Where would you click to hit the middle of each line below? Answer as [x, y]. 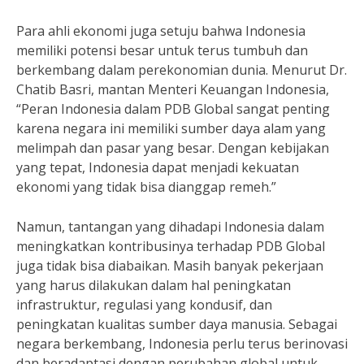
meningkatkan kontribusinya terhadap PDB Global [171, 246]
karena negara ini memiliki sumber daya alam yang [171, 128]
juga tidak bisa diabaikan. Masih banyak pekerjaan [170, 266]
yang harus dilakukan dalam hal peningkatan [154, 285]
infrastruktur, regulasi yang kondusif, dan [144, 305]
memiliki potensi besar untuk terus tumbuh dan [162, 50]
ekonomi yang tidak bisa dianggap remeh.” [146, 187]
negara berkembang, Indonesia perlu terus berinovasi [182, 344]
